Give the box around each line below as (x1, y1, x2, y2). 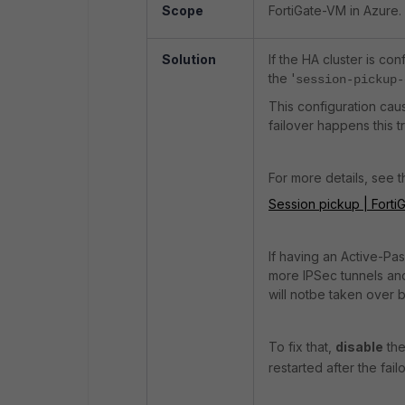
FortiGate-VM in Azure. (268, 3, 401, 18)
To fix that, (268, 339, 335, 354)
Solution (162, 52, 216, 67)
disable (335, 339, 383, 354)
